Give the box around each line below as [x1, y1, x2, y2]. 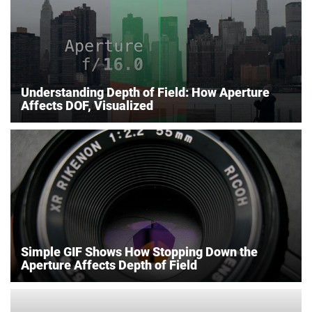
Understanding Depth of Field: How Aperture [21, 84, 270, 100]
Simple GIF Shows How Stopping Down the [21, 244, 258, 259]
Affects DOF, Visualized [21, 97, 153, 113]
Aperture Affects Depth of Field [21, 257, 197, 272]
